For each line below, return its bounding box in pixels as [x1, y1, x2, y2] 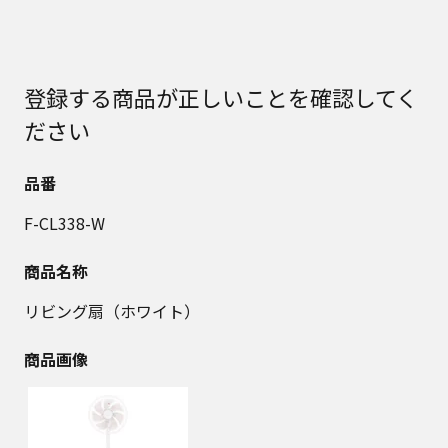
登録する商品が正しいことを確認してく [24, 80, 418, 113]
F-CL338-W [24, 210, 105, 235]
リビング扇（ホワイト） [24, 298, 200, 323]
